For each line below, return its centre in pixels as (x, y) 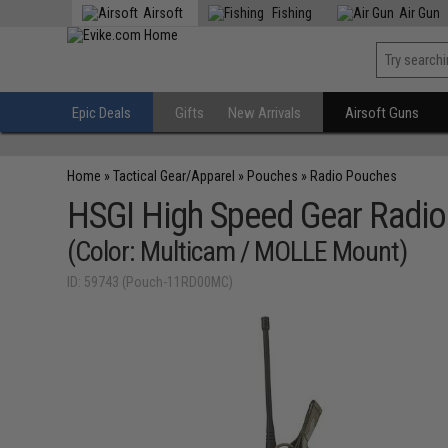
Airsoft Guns (382, 113)
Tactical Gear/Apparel (174, 176)
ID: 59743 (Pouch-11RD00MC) (150, 282)
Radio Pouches (354, 176)
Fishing (291, 13)
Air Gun (420, 13)
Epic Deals (102, 113)
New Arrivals (265, 113)
